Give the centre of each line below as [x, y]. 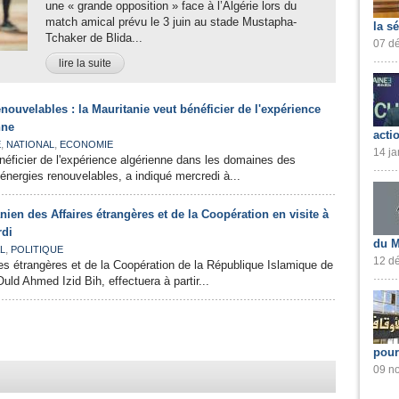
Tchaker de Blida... [94, 38]
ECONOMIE [86, 144]
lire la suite [85, 63]
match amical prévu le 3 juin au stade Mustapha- [171, 22]
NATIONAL [30, 144]
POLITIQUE [37, 249]
